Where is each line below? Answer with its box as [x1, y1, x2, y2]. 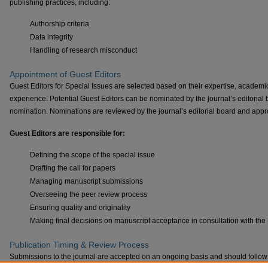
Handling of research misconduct [30, 45, 137, 54]
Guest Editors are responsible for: [10, 129, 125, 138]
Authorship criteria [30, 19, 89, 28]
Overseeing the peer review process [30, 190, 147, 199]
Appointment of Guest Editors [10, 69, 121, 79]
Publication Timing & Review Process [10, 239, 149, 249]
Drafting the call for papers [30, 163, 115, 172]
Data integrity [30, 32, 73, 41]
